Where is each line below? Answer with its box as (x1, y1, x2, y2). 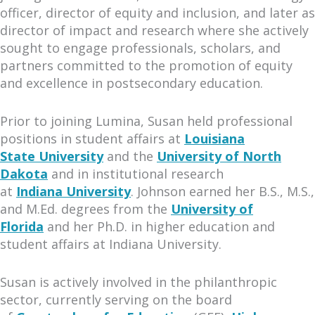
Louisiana (184, 129, 245, 147)
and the (103, 147, 157, 165)
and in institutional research (48, 165, 224, 182)
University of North (157, 147, 281, 165)
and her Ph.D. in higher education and (44, 217, 275, 235)
